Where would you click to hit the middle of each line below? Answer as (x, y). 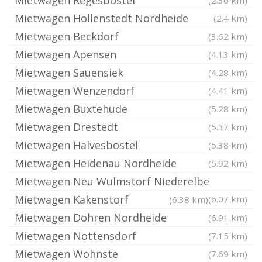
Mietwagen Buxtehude (71, 109)
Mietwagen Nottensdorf (75, 236)
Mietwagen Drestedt (66, 127)
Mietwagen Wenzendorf (75, 91)
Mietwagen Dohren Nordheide (91, 218)
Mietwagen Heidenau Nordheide (96, 163)
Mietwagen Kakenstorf (72, 199)
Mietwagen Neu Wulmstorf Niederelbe (112, 181)
